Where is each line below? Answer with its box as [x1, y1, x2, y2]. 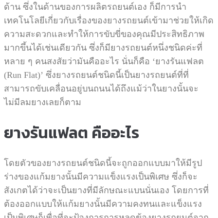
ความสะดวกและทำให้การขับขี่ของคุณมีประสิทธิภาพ [4, 29, 204, 39]
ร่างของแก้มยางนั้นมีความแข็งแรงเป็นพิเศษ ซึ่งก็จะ [4, 172, 198, 182]
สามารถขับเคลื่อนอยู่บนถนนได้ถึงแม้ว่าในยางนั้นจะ [4, 84, 199, 93]
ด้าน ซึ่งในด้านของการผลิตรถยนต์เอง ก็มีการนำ [4, 2, 186, 12]
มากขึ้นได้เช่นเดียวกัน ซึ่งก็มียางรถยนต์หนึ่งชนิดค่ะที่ [4, 43, 202, 53]
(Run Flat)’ [4, 70, 46, 80]
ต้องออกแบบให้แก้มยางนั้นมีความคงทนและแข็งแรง [4, 199, 202, 209]
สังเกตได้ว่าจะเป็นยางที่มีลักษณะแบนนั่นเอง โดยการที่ [4, 185, 209, 196]
